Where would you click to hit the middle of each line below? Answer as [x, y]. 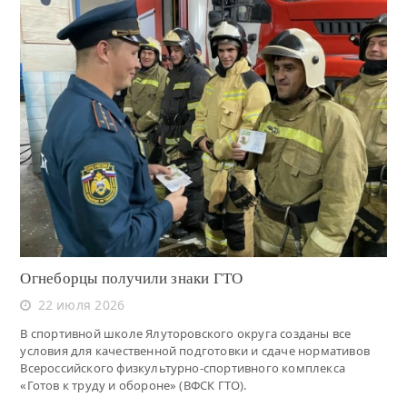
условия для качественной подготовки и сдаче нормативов [195, 350]
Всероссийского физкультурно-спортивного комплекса [183, 367]
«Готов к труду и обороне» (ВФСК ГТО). [134, 385]
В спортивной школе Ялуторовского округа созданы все [186, 333]
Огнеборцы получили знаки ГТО [132, 278]
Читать [203, 118]
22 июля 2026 [81, 304]
